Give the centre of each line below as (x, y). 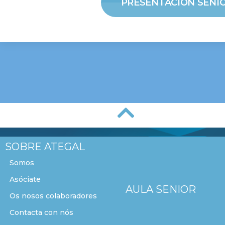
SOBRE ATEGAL (45, 146)
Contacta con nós (41, 212)
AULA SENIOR (161, 190)
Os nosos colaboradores (53, 196)
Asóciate (25, 179)
